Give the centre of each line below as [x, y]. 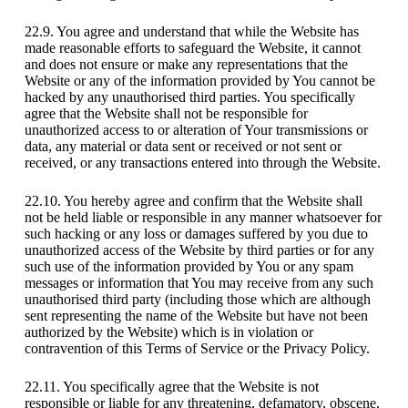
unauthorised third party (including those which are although [197, 300]
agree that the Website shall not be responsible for [166, 114]
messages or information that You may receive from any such [199, 283]
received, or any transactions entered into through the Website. [202, 163]
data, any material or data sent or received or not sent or [183, 147]
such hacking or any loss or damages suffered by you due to [196, 234]
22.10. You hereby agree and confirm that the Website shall [193, 201]
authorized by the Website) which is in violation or [168, 332]
